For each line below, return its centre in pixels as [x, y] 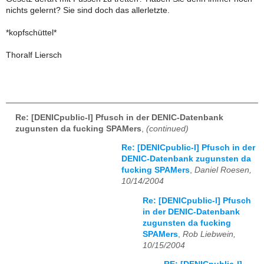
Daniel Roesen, [223, 170]
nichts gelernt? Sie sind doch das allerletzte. [88, 11]
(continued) [167, 128]
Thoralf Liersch [34, 55]
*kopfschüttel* [31, 33]
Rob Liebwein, [209, 234]
